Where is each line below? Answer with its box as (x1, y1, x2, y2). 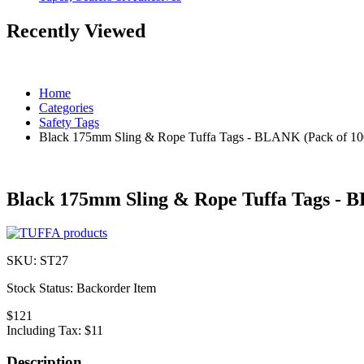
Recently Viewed (6, 19, 145, 41)
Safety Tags (39, 115, 99, 129)
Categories (39, 100, 93, 115)
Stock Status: (6, 281, 76, 296)
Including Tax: (6, 323, 84, 338)
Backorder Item (76, 281, 156, 296)
